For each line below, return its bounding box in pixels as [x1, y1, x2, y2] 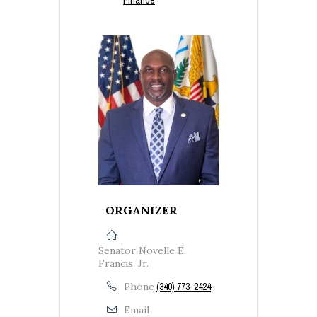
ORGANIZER [105, 203, 178, 218]
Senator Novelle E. [98, 244, 186, 258]
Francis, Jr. [98, 257, 149, 270]
